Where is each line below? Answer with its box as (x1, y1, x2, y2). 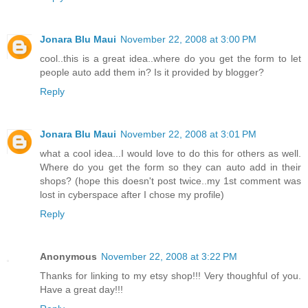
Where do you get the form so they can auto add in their (40, 162, 301, 173)
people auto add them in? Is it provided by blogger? (40, 67, 264, 78)
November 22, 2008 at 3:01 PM (120, 129, 256, 140)
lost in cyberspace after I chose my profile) (40, 189, 224, 201)
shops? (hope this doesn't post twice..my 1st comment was (40, 175, 301, 187)
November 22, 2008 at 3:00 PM (120, 34, 256, 45)
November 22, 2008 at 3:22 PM (101, 251, 237, 263)
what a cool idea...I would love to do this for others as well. (40, 148, 301, 159)
